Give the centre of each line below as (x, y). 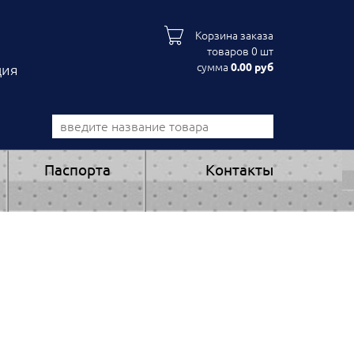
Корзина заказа (234, 36)
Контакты (239, 170)
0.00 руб (252, 67)
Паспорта (77, 170)
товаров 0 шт (240, 51)
